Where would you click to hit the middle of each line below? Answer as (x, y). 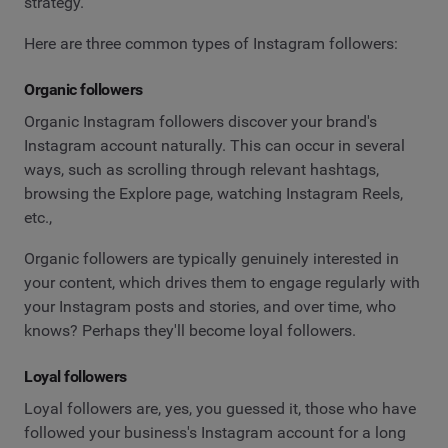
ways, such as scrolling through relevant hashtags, (201, 169)
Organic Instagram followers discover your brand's (200, 121)
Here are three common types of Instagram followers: (211, 44)
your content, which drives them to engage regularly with (222, 283)
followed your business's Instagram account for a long (215, 432)
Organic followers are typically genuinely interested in (211, 259)
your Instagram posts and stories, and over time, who (210, 307)
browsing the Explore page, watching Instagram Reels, (213, 193)
